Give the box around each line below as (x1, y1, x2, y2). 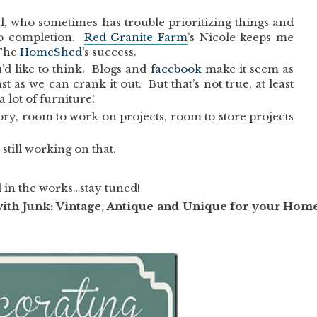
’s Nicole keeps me (188, 30, 294, 44)
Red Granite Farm (83, 30, 188, 44)
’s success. (82, 45, 137, 59)
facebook (150, 62, 202, 76)
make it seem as (201, 62, 294, 76)
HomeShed (20, 45, 83, 59)
